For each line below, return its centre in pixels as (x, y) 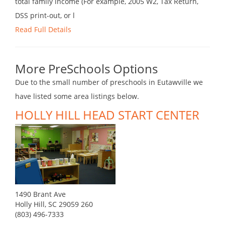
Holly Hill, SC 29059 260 (54, 204)
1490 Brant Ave (40, 194)
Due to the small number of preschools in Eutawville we (109, 82)
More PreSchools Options (86, 69)
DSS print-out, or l (45, 16)
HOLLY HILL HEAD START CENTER (107, 115)
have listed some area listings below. (77, 96)
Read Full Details (43, 30)
